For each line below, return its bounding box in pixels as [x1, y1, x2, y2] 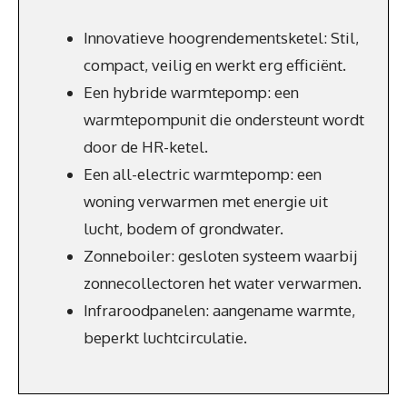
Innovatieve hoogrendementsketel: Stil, [84, 28, 359, 47]
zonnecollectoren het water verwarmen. [84, 273, 362, 293]
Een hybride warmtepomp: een [84, 83, 299, 102]
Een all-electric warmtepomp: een [84, 164, 322, 184]
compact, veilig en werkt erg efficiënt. [84, 55, 346, 74]
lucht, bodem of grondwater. [84, 219, 283, 238]
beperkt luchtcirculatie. [84, 328, 247, 347]
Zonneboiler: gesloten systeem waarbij [84, 246, 357, 265]
